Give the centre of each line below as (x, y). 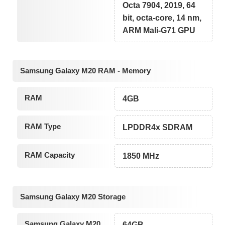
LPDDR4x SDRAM (158, 128)
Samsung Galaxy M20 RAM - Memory (85, 71)
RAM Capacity (49, 155)
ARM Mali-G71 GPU (159, 30)
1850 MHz (141, 156)
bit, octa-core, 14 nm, (162, 18)
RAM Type (42, 127)
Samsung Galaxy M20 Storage (73, 196)
